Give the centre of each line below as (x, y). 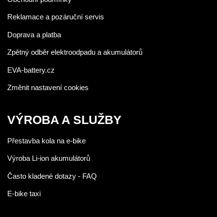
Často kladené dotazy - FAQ (52, 176)
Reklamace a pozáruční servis (56, 17)
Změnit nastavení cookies (48, 87)
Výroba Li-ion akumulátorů (49, 158)
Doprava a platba (34, 34)
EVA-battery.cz (31, 70)
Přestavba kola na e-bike (46, 140)
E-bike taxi (24, 194)
